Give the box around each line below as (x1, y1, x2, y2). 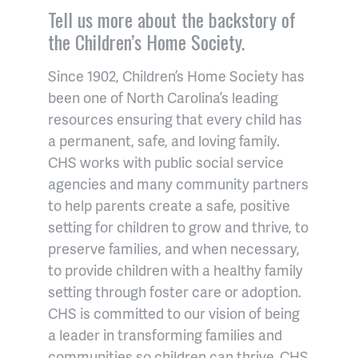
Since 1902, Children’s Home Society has (48, 66, 304, 86)
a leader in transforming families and (48, 324, 282, 345)
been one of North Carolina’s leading (48, 87, 278, 108)
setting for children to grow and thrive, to (48, 217, 308, 237)
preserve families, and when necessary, (48, 238, 300, 259)
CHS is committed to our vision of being (48, 303, 300, 324)
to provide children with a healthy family (48, 260, 303, 280)
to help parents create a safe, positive (48, 195, 290, 216)
